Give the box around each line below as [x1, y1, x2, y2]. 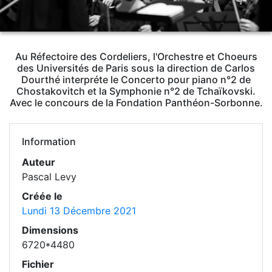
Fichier [22, 257, 54, 270]
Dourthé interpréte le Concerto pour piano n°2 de [21, 73, 251, 86]
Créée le [22, 189, 63, 202]
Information [22, 135, 76, 148]
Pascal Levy [22, 170, 76, 183]
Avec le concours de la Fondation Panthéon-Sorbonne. [9, 96, 263, 109]
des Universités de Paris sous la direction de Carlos [17, 61, 255, 74]
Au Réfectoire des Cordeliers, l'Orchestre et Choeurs [15, 50, 257, 63]
